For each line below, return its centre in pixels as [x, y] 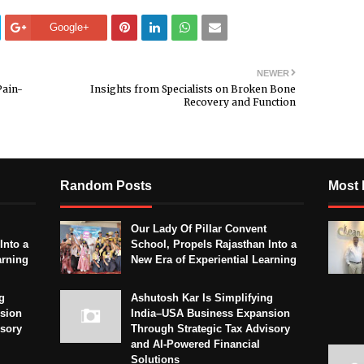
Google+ [69, 28]
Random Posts [106, 186]
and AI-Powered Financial [195, 344]
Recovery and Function [240, 102]
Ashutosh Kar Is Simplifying [202, 298]
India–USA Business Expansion [210, 314]
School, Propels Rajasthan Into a [214, 245]
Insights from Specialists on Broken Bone [193, 89]
